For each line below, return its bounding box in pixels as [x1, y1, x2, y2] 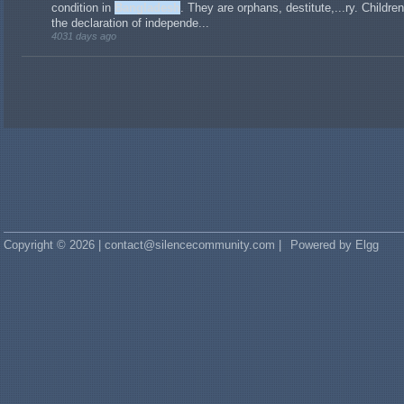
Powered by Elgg [290, 237, 379, 252]
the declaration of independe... [51, 16, 209, 30]
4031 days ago [51, 31, 116, 41]
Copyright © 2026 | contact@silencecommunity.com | [4, 237, 281, 252]
